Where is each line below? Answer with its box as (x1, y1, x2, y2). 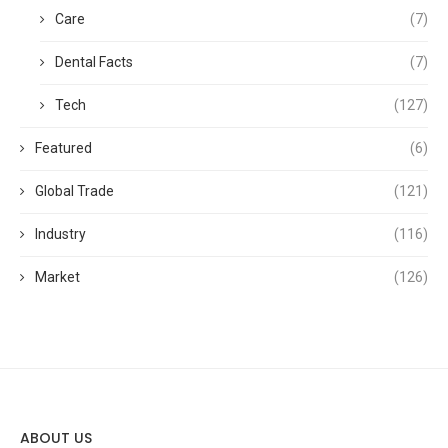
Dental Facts (55, 54, 133, 71)
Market (35, 269, 80, 286)
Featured (35, 140, 92, 157)
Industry (35, 226, 86, 243)
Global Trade (35, 183, 114, 200)
